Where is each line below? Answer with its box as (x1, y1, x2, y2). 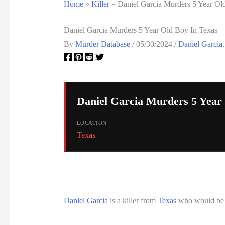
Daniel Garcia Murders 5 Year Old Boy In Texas (63, 26, 217, 35)
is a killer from (107, 196, 158, 205)
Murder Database (75, 39, 132, 48)
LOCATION (76, 119, 107, 126)
